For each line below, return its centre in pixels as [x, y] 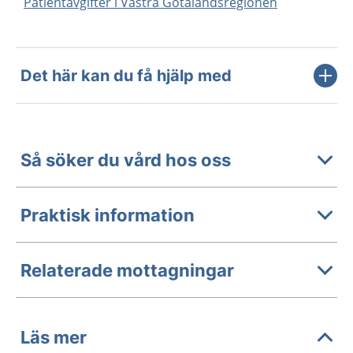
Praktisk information [108, 215]
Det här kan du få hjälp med [126, 76]
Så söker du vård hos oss [126, 160]
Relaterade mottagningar [127, 270]
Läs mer [54, 337]
